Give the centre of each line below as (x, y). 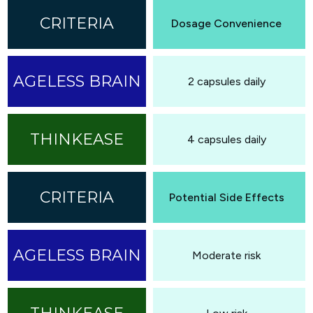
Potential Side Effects (226, 197)
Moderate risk (226, 255)
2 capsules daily (226, 81)
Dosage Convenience (226, 23)
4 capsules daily (226, 139)
